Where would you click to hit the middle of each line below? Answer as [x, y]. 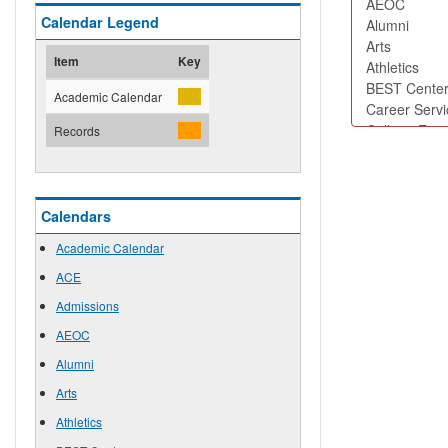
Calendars [76, 216]
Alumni [75, 363]
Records [77, 130]
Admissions [87, 305]
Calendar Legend [100, 22]
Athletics [79, 421]
